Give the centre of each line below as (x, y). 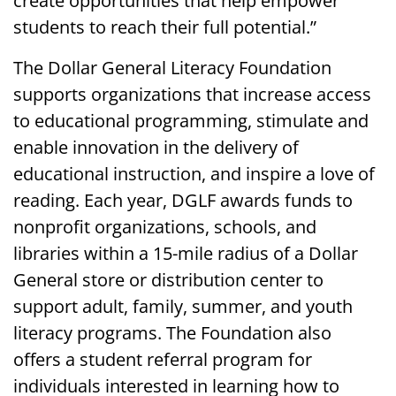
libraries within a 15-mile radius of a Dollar (186, 253)
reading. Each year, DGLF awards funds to (183, 200)
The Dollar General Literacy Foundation (172, 67)
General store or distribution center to (168, 279)
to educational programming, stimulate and (191, 120)
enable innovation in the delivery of (156, 147)
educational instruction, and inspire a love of (194, 173)
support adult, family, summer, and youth (183, 306)
